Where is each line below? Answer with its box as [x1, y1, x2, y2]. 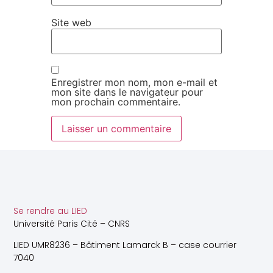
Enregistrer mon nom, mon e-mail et [51, 76, 218, 89]
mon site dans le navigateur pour [51, 86, 203, 99]
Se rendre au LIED [13, 204, 88, 217]
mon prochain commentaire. [51, 96, 180, 108]
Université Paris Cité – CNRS [13, 217, 130, 230]
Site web [51, 16, 91, 29]
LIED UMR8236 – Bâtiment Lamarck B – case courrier [13, 239, 237, 252]
